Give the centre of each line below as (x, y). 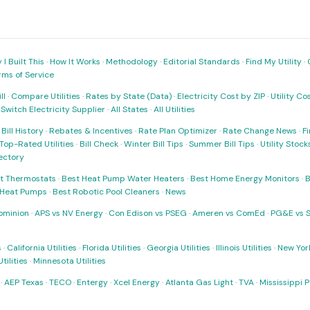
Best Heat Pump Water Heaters (123, 179)
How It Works (75, 62)
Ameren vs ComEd (229, 213)
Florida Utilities (112, 248)
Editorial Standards (202, 62)
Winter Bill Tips (154, 144)
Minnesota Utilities (70, 261)
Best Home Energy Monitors (245, 179)
